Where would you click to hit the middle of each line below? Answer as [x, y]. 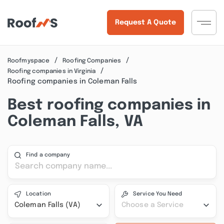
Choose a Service [153, 205]
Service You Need [158, 194]
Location [38, 194]
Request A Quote [145, 22]
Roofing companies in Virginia [51, 71]
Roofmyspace [29, 61]
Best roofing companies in [109, 105]
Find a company [48, 155]
